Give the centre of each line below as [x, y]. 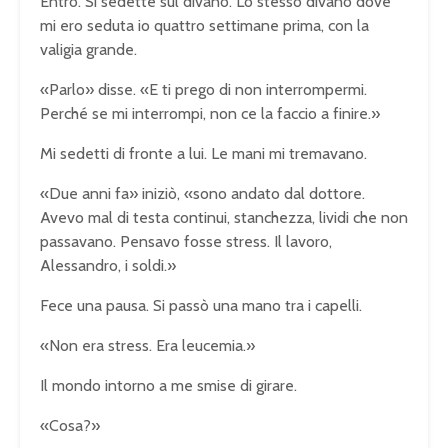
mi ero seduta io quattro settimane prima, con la [204, 25]
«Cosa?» [70, 425]
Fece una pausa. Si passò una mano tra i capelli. [201, 305]
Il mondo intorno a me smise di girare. [168, 385]
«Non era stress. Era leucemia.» [147, 345]
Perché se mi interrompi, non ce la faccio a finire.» [210, 113]
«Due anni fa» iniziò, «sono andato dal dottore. [202, 193]
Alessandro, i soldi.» [108, 265]
